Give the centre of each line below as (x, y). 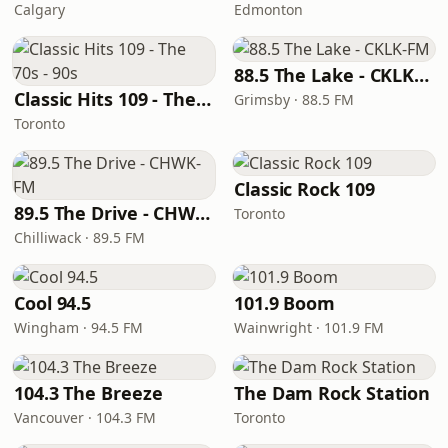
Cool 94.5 (53, 303)
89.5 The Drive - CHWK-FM (203, 213)
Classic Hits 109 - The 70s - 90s (204, 99)
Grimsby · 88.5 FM (294, 99)
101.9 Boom (285, 303)
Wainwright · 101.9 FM (309, 327)
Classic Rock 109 (304, 189)
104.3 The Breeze (88, 393)
